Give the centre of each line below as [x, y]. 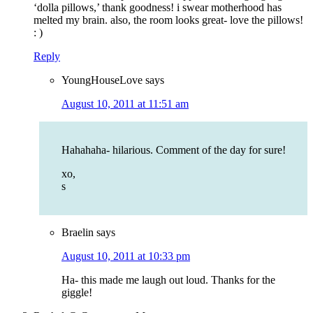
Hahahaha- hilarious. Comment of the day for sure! [174, 150]
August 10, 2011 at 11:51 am [125, 104]
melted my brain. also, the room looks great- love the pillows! [168, 20]
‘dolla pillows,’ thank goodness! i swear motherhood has [158, 8]
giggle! [77, 293]
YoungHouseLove [102, 80]
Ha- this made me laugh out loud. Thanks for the [168, 280]
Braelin [78, 233]
